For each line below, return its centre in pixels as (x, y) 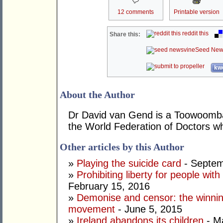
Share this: (125, 35)
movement (92, 209)
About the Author (97, 95)
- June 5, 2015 (149, 209)
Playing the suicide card (129, 164)
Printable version (196, 12)
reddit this (195, 34)
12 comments (136, 12)
